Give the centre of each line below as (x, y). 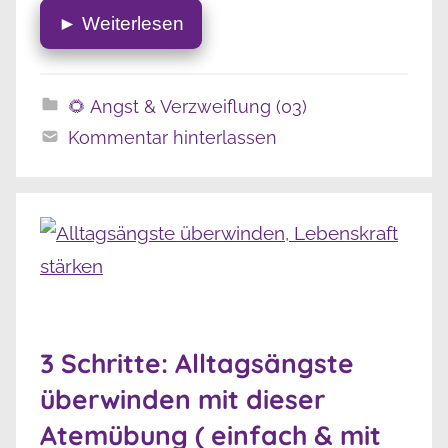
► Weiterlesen (121, 24)
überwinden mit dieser (182, 400)
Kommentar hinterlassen (172, 138)
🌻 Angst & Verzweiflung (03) (187, 107)
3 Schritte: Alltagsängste (197, 364)
